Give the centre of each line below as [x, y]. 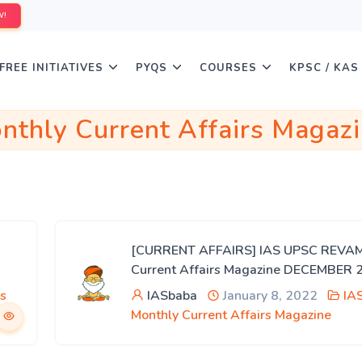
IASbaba [172, 296]
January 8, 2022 [269, 296]
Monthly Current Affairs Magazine [231, 315]
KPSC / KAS [324, 68]
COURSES [228, 68]
